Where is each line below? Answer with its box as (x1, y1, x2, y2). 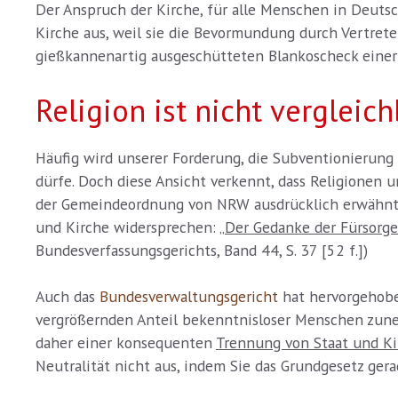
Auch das (36, 286, 99, 307)
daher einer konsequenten (36, 332, 216, 354)
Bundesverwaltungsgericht (99, 286, 278, 307)
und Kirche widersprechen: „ (36, 216, 225, 237)
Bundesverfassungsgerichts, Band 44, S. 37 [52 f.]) (36, 239, 368, 260)
